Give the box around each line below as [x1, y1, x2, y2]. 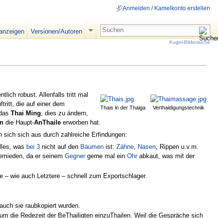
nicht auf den [40, 143, 81, 151]
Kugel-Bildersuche [169, 39, 210, 45]
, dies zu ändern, [41, 109, 88, 117]
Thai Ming [11, 109, 41, 117]
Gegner [65, 152, 86, 160]
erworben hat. [61, 118, 101, 126]
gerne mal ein [85, 152, 127, 160]
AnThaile [34, 118, 61, 126]
